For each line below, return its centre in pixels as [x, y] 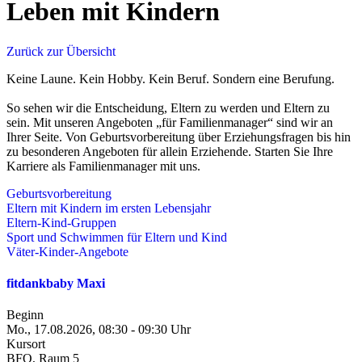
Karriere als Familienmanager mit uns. [103, 166]
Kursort [26, 344]
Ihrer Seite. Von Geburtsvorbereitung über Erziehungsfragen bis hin [179, 137]
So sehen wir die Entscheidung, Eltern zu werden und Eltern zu [168, 107]
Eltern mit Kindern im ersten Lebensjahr [109, 208]
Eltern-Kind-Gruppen [61, 222]
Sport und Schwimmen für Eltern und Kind [117, 237]
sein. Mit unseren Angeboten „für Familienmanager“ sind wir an [170, 122]
